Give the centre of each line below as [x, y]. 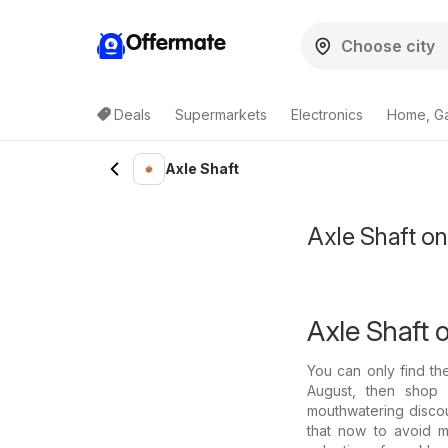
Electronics [327, 114]
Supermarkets [221, 114]
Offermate [176, 43]
